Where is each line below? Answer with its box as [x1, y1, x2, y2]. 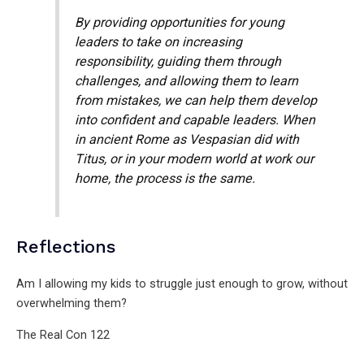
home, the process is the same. [75, 170, 256, 186]
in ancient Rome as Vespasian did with [75, 131, 300, 147]
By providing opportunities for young [75, 14, 285, 30]
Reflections [16, 236, 115, 258]
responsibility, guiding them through [75, 53, 282, 69]
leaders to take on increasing [75, 33, 243, 50]
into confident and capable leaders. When [75, 111, 316, 128]
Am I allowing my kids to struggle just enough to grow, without [16, 276, 348, 292]
